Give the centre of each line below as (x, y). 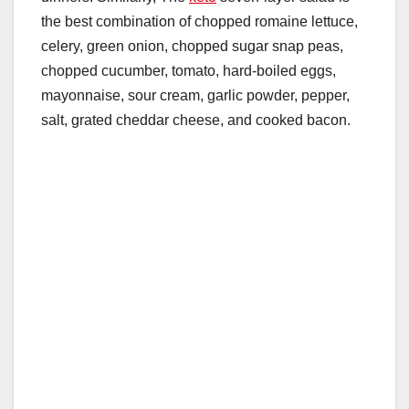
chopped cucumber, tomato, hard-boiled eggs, (189, 70)
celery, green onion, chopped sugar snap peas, (192, 46)
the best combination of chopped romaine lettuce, (199, 21)
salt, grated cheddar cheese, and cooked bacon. (196, 120)
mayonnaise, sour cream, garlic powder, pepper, (195, 95)
